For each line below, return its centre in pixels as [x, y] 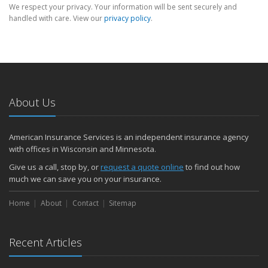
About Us [32, 102]
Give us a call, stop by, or [55, 167]
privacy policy [127, 18]
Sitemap [123, 203]
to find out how [212, 167]
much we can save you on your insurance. [85, 179]
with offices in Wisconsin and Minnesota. [83, 149]
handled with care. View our [57, 18]
